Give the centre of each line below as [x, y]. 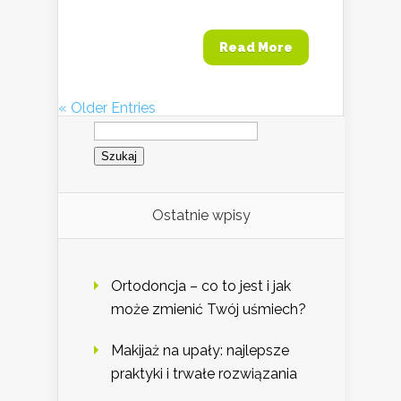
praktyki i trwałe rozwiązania [204, 374]
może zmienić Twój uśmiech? [209, 310]
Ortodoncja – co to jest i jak [201, 286]
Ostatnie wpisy [201, 216]
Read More [256, 47]
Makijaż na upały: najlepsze [200, 351]
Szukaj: [116, 122]
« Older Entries [107, 107]
